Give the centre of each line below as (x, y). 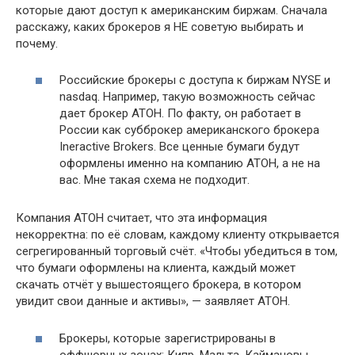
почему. (37, 43)
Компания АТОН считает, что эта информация (141, 218)
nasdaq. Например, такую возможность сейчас (187, 97)
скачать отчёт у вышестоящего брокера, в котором (158, 285)
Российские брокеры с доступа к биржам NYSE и (195, 80)
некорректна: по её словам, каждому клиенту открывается (177, 235)
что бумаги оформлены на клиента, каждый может (156, 268)
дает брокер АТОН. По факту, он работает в (180, 114)
